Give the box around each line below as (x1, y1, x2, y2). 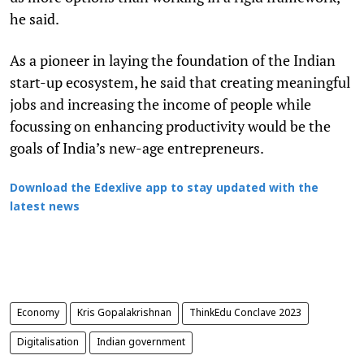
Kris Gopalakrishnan (77, 307, 171, 319)
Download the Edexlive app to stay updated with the (10, 181, 318, 196)
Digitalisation (17, 336, 79, 349)
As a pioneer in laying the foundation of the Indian (10, 50, 336, 70)
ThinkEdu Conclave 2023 (189, 307, 301, 319)
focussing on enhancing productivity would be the (10, 115, 331, 136)
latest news (10, 200, 80, 214)
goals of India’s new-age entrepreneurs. (10, 137, 264, 158)
